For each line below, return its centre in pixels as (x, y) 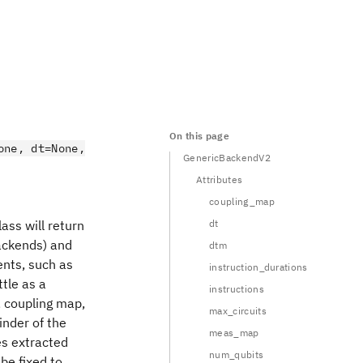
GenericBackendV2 (227, 158)
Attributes (220, 179)
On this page (199, 136)
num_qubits (237, 354)
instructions (237, 289)
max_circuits (238, 311)
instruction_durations (258, 267)
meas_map (234, 333)
